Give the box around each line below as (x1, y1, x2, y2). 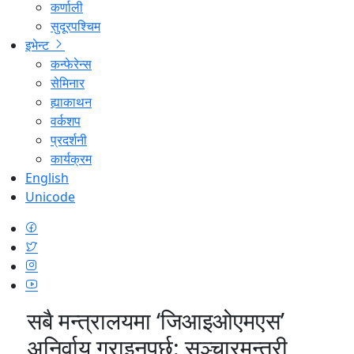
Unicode (25, 187, 75, 205)
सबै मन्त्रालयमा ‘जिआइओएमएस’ (26, 304, 284, 336)
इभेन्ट (25, 36, 52, 54)
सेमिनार (51, 73, 85, 92)
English (25, 168, 69, 186)
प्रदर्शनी (51, 130, 87, 149)
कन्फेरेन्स (51, 55, 92, 73)
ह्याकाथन (51, 92, 92, 111)
